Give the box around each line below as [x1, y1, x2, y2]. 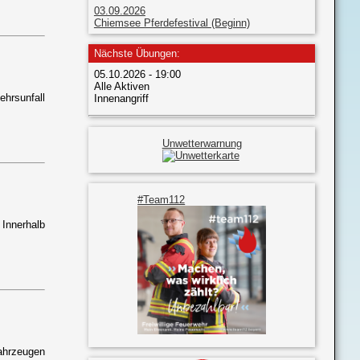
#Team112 [137, 193, 186, 206]
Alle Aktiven [93, 80, 149, 92]
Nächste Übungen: [93, 47, 180, 60]
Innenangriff [93, 92, 149, 104]
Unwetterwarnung [162, 137, 242, 149]
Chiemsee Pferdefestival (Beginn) [93, 16, 250, 29]
